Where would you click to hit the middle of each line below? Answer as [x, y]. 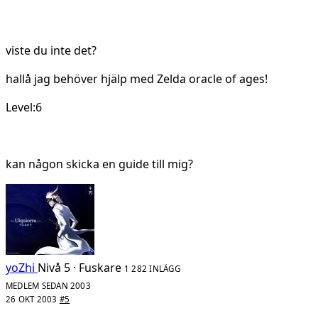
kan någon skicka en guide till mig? [99, 164]
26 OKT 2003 [33, 299]
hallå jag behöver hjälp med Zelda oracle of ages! [137, 78]
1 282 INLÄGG [152, 268]
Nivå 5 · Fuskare [79, 267]
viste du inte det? [51, 50]
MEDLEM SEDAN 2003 [48, 285]
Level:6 [24, 107]
